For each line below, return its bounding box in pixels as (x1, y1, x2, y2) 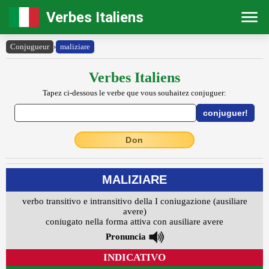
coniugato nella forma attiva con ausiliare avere (46, 217, 223, 227)
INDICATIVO (103, 252, 166, 264)
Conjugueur (10, 42, 49, 52)
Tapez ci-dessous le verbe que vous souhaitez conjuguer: (43, 88, 226, 98)
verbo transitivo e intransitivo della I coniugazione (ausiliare (22, 196, 247, 207)
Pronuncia (105, 232, 146, 242)
